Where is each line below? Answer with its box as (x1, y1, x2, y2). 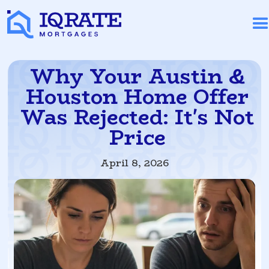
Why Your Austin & (29, 61, 245, 92)
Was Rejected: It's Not (20, 101, 255, 133)
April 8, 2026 (100, 156, 169, 171)
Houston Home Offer (25, 81, 249, 112)
